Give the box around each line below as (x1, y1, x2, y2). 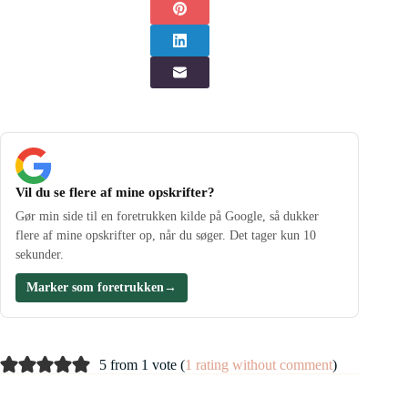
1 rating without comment (184, 356, 332, 372)
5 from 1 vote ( (98, 356, 185, 372)
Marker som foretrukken (26, 280, 164, 295)
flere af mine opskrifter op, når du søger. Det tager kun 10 (15, 229, 316, 243)
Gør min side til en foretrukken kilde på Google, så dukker (15, 209, 319, 224)
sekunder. (15, 248, 64, 262)
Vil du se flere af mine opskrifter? (15, 185, 215, 200)
